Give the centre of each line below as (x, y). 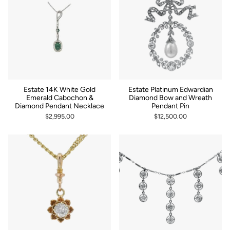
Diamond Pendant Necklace (60, 106)
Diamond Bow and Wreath (170, 98)
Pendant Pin (170, 106)
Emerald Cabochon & (60, 98)
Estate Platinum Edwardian (170, 89)
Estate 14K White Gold (60, 89)
